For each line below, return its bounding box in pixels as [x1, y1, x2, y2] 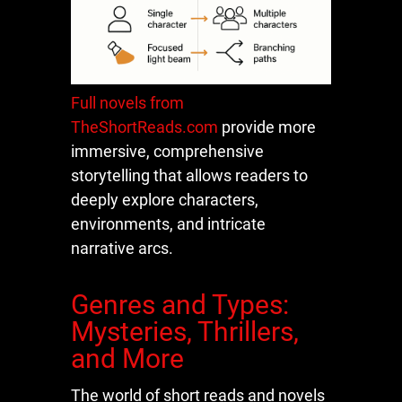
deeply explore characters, [71, 189, 258, 209]
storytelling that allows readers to [71, 165, 308, 185]
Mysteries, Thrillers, [71, 315, 299, 347]
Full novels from [71, 92, 184, 112]
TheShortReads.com [71, 117, 218, 136]
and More [71, 342, 184, 374]
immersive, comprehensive [71, 141, 264, 161]
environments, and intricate [71, 214, 266, 233]
